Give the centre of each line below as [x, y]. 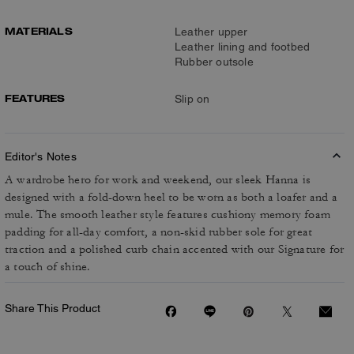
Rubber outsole [214, 62]
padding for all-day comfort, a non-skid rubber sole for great [159, 232]
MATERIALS [39, 31]
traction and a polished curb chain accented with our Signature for [175, 249]
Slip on [192, 99]
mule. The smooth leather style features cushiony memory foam [168, 215]
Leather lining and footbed [243, 47]
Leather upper [211, 32]
